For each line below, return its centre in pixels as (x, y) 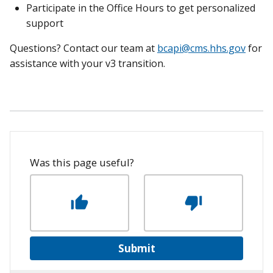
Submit (136, 249)
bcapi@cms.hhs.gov (201, 48)
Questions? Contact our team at (83, 48)
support (45, 23)
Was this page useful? (82, 163)
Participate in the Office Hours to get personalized (141, 8)
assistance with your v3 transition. (87, 64)
